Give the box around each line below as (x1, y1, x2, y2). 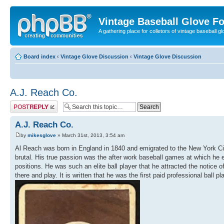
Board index (23, 53, 55, 59)
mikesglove (27, 132, 56, 138)
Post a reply (10, 100, 39, 106)
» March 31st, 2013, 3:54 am (56, 132, 124, 138)
